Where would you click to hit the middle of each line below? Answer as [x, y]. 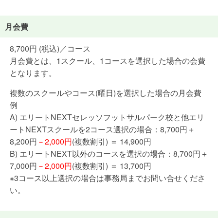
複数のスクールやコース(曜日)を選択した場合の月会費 [106, 92]
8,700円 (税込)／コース [50, 48]
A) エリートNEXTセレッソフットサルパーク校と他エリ [107, 117]
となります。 [33, 73]
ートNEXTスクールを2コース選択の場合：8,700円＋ [102, 129]
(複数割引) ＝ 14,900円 [112, 141]
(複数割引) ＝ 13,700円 [112, 165]
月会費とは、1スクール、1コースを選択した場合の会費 [108, 60]
